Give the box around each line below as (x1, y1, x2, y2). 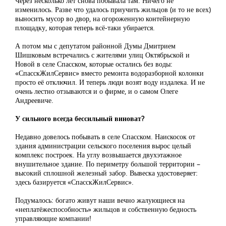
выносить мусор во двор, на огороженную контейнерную (15, 14, 190, 24)
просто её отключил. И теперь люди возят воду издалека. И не (15, 77, 205, 87)
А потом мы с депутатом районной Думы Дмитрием (15, 41, 176, 51)
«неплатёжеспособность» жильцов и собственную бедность (15, 204, 196, 214)
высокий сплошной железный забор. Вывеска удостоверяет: (15, 168, 198, 178)
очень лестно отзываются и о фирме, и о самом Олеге (15, 86, 178, 96)
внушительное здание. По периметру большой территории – (15, 159, 200, 169)
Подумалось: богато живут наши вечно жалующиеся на (15, 195, 185, 205)
